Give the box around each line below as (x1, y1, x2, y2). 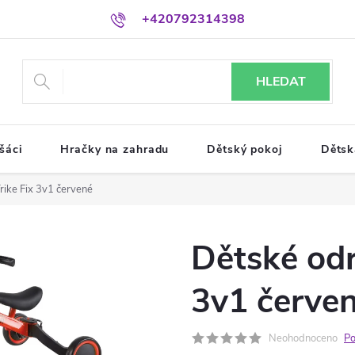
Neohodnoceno (269, 331, 338, 345)
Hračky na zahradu (60, 142, 170, 157)
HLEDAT (255, 73, 306, 90)
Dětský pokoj (207, 142, 283, 157)
